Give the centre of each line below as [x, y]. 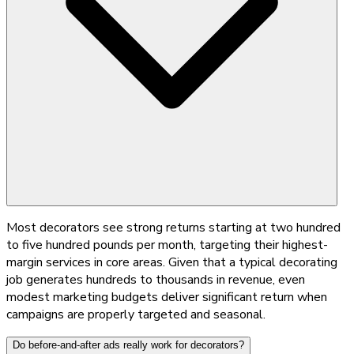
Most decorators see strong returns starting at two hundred [173, 227]
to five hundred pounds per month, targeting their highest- [167, 245]
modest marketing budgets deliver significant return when [167, 297]
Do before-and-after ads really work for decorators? [128, 345]
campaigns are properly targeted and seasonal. [136, 314]
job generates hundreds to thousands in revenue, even [156, 279]
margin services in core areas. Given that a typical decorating [172, 262]
